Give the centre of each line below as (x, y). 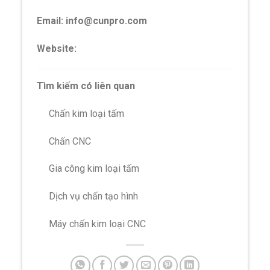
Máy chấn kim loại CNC (92, 224)
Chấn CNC (64, 141)
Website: (58, 49)
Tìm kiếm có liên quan (86, 86)
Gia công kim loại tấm (88, 169)
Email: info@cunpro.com (92, 21)
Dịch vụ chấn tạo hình (88, 196)
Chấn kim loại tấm (81, 113)
